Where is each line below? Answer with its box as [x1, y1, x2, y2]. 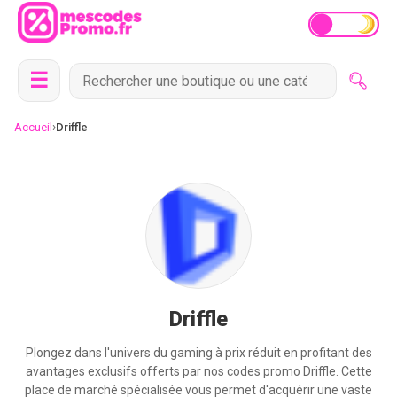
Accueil [14, 121, 52, 134]
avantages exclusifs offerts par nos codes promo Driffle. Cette [25, 364, 372, 378]
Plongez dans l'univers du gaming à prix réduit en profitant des [25, 346, 372, 360]
